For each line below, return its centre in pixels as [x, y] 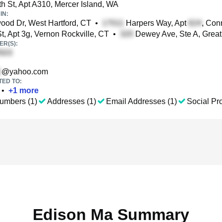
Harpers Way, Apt [156, 23]
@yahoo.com [25, 72]
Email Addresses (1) [141, 101]
